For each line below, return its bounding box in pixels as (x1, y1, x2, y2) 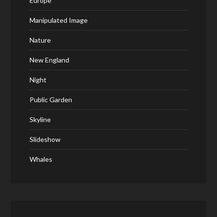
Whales (29, 155, 52, 163)
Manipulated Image (29, 16, 88, 24)
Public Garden (29, 95, 72, 104)
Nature (29, 36, 51, 44)
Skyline (29, 115, 51, 124)
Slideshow (29, 135, 61, 143)
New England (29, 56, 69, 64)
